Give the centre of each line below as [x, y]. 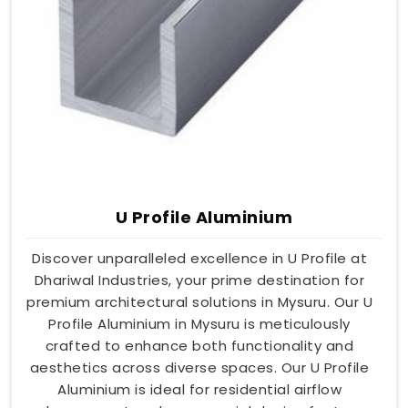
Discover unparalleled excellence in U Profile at [199, 258]
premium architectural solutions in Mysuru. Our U [199, 301]
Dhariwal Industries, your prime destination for [199, 280]
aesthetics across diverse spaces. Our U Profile [199, 367]
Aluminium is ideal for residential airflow [199, 389]
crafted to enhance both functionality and [199, 345]
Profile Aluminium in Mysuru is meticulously [199, 323]
